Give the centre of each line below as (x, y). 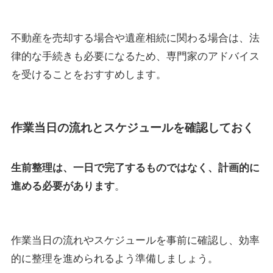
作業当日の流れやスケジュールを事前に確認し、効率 (135, 241)
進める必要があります (62, 186)
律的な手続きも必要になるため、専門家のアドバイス (135, 56)
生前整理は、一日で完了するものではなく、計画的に (135, 168)
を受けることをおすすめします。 (88, 74)
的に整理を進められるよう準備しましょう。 (114, 259)
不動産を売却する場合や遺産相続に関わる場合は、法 (135, 38)
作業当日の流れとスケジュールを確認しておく (132, 128)
